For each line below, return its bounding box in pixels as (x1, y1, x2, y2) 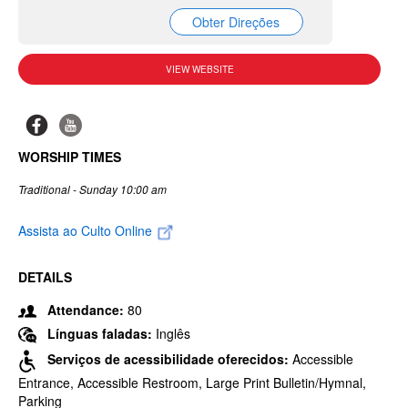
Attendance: (47, 300, 124, 319)
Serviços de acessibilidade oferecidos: (47, 350, 292, 369)
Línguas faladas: (47, 323, 156, 342)
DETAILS (18, 267, 72, 286)
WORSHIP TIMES (18, 148, 121, 166)
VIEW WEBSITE (165, 63, 234, 76)
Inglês (156, 323, 190, 342)
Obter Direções (192, 13, 280, 31)
